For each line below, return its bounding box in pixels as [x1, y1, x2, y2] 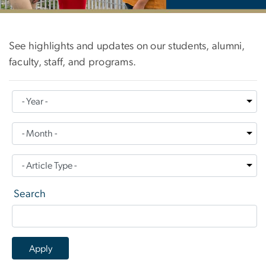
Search [14, 189, 46, 200]
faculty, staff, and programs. [9, 57, 139, 68]
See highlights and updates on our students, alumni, [9, 41, 245, 52]
